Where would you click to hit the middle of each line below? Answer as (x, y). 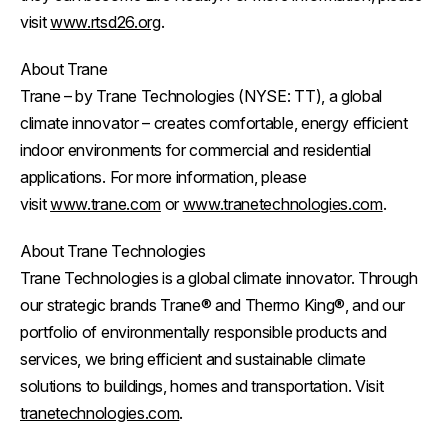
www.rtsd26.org (105, 21)
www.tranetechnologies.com (282, 203)
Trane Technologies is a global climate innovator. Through (219, 277)
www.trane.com (105, 203)
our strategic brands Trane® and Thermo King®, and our (213, 304)
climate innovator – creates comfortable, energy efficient (214, 122)
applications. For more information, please (163, 176)
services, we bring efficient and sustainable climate (193, 358)
